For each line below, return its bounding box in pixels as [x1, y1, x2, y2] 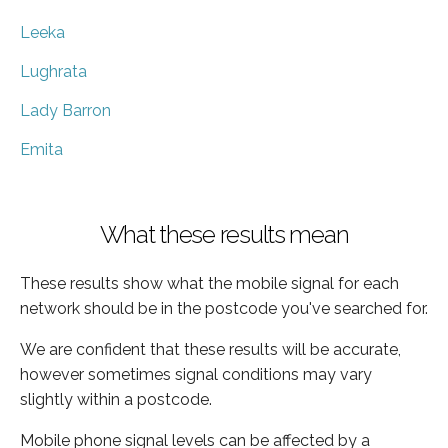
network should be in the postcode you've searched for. [20, 298, 428, 318]
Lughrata [20, 61, 87, 81]
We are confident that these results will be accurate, [20, 339, 401, 359]
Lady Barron [20, 100, 111, 120]
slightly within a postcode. [20, 389, 212, 409]
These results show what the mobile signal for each [20, 273, 399, 293]
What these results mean [99, 219, 349, 249]
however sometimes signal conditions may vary [20, 364, 372, 384]
